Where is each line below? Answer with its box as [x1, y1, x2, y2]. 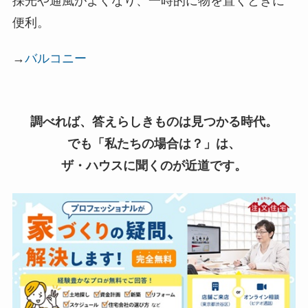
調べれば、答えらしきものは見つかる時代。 [30, 115, 278, 129]
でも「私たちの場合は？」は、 [67, 137, 241, 151]
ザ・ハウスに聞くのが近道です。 [61, 159, 247, 173]
